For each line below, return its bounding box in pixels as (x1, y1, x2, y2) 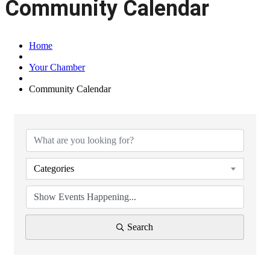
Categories (34, 163, 74, 174)
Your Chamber (29, 61, 85, 72)
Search (127, 221, 153, 232)
